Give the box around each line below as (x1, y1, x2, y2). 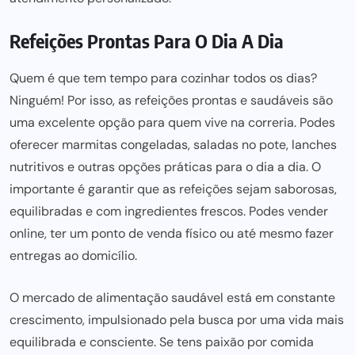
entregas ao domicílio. (10, 247, 137, 264)
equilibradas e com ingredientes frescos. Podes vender (10, 203, 328, 219)
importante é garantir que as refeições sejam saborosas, (10, 181, 337, 197)
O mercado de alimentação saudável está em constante (10, 289, 335, 306)
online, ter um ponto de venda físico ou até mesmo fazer (10, 225, 334, 242)
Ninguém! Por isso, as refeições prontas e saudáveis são (10, 92, 333, 109)
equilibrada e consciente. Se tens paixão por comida (10, 334, 314, 350)
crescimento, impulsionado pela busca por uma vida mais (10, 311, 344, 328)
